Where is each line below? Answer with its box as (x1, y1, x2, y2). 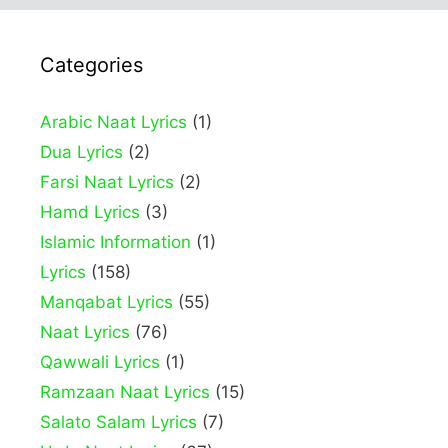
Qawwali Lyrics (40, 351, 160, 372)
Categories (40, 52, 143, 77)
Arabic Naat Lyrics (40, 111, 187, 132)
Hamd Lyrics (40, 201, 140, 222)
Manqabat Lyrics (40, 291, 173, 312)
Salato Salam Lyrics (40, 411, 197, 432)
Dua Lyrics (40, 141, 123, 162)
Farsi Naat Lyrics (40, 171, 174, 192)
